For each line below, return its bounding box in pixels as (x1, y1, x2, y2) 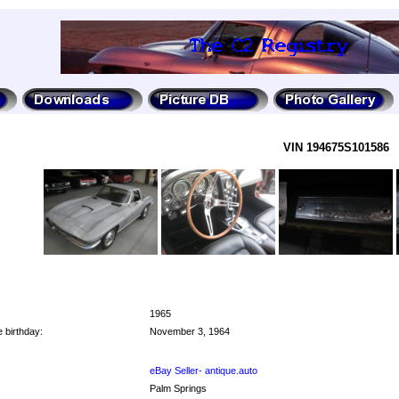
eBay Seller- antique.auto (150, 364, 257, 376)
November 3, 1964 (150, 325, 230, 337)
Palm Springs (150, 382, 207, 394)
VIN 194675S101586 (282, 140, 389, 154)
